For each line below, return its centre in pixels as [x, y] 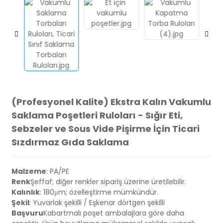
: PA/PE [57, 171]
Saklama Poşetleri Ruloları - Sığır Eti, [97, 115]
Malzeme [29, 171]
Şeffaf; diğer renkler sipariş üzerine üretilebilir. [108, 182]
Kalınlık [25, 192]
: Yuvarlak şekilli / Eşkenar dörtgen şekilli [97, 203]
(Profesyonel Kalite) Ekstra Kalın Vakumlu [111, 102]
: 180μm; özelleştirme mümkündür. [99, 192]
